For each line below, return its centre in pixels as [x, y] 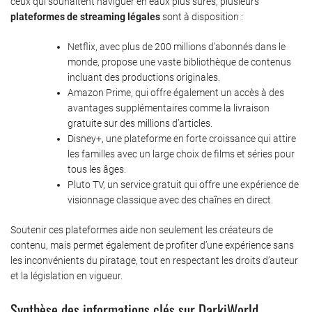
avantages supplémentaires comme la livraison [169, 108]
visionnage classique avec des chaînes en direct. [170, 200]
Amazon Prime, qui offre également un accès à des [176, 92]
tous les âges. [97, 169]
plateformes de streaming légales [85, 16]
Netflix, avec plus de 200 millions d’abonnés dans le [177, 46]
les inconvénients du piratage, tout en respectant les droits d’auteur [154, 260]
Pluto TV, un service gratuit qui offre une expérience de [183, 184]
